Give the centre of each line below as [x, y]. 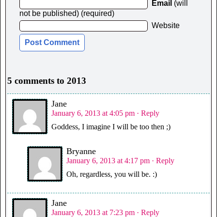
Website [166, 26]
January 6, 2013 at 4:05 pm [93, 113]
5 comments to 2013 [47, 81]
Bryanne [81, 151]
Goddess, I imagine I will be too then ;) [111, 127]
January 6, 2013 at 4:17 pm [108, 161]
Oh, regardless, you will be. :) [112, 174]
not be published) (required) [67, 14]
